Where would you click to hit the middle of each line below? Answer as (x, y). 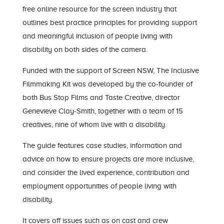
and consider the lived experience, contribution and (106, 172)
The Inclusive (177, 70)
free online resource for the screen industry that (99, 9)
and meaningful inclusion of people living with (97, 36)
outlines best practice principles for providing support (109, 22)
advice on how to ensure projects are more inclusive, (108, 159)
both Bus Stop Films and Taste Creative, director (101, 97)
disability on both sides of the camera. (85, 49)
